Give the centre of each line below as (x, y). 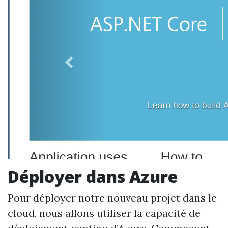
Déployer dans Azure (93, 176)
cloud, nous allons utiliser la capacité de (104, 213)
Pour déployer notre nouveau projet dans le (112, 198)
